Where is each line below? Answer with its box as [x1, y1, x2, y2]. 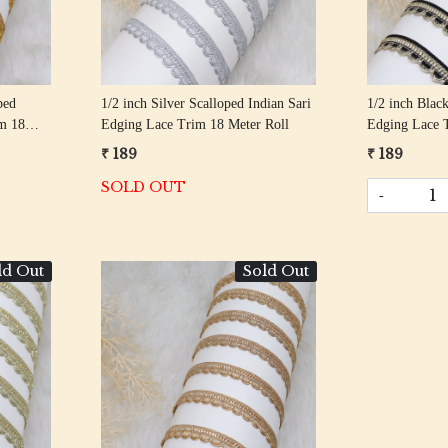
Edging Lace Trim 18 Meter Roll [100, 117, 289, 133]
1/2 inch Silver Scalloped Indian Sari [100, 96, 311, 112]
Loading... [187, 369, 247, 385]
